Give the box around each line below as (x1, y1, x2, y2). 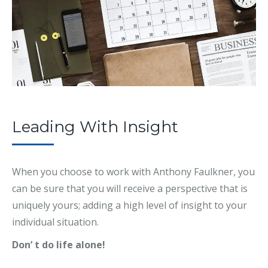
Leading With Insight (12, 117, 178, 137)
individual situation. (12, 215, 99, 229)
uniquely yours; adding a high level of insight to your (12, 199, 247, 212)
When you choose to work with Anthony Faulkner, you (12, 165, 255, 179)
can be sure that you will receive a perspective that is (12, 182, 248, 196)
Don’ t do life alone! (12, 238, 105, 252)
